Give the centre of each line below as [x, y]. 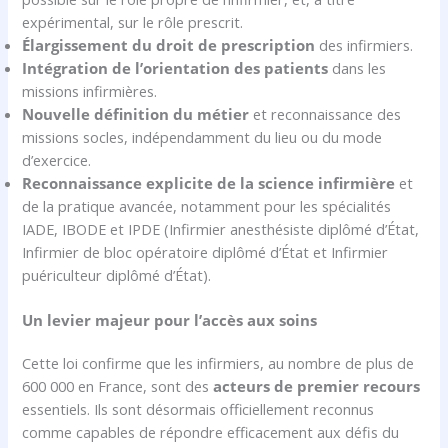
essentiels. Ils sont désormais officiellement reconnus [198, 408]
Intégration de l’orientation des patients [175, 67]
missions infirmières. [90, 90]
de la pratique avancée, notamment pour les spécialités [207, 205]
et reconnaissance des [325, 113]
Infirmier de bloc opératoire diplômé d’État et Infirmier [205, 251]
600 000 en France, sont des [118, 385]
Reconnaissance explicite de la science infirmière [209, 182]
